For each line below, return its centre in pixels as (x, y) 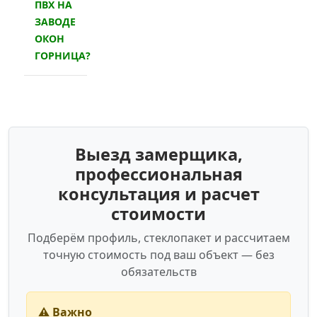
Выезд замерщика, (158, 155)
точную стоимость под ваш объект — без (158, 255)
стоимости (158, 214)
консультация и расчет (158, 194)
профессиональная (158, 174)
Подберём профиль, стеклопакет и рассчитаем (158, 238)
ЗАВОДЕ (55, 22)
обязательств (158, 272)
